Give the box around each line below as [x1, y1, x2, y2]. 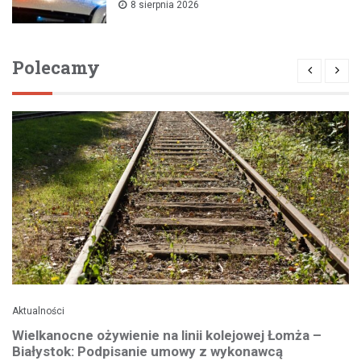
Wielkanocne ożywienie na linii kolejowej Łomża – [12, 326, 322, 343]
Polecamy [12, 55, 100, 79]
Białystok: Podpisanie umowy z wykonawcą [12, 342, 283, 359]
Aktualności [12, 305, 64, 317]
